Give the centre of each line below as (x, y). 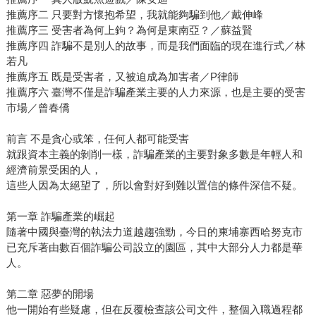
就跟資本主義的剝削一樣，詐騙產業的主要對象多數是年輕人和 (154, 154)
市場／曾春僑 (38, 107)
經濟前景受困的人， (54, 169)
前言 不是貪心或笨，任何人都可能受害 (97, 138)
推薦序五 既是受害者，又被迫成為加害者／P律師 (122, 76)
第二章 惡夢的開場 (50, 293)
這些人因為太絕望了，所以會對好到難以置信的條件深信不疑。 (154, 185)
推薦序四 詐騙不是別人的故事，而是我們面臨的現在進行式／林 (156, 45)
